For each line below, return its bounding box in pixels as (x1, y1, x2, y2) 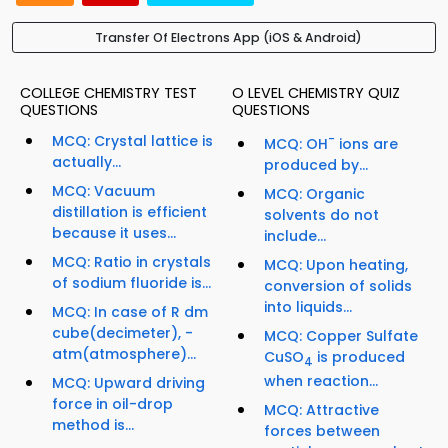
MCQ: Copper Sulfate (264, 325, 418, 346)
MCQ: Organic (264, 183, 365, 204)
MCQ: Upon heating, (264, 254, 408, 275)
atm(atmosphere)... (52, 344, 196, 365)
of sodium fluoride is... (52, 273, 211, 294)
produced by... (264, 154, 368, 175)
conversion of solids (264, 275, 412, 296)
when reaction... (264, 370, 378, 391)
